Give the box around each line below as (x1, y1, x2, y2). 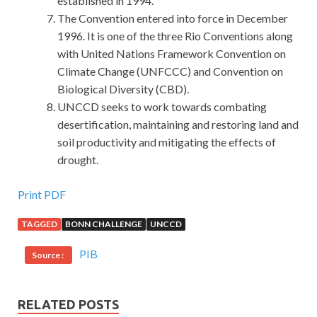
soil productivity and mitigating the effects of (57, 135, 276, 149)
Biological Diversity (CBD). (57, 82, 189, 96)
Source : (32, 250, 65, 261)
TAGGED (21, 219, 57, 230)
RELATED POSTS (18, 297, 119, 312)
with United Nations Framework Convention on (57, 47, 286, 61)
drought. (57, 153, 98, 167)
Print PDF (18, 188, 66, 202)
